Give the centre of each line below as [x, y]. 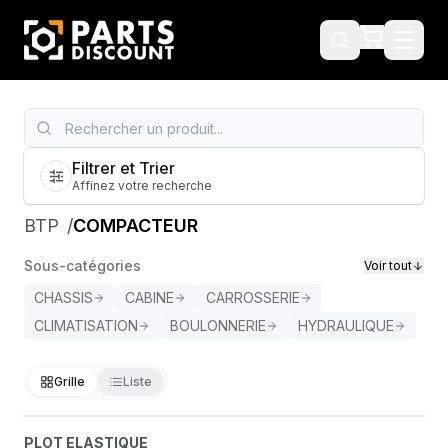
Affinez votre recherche [142, 185]
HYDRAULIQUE [346, 325]
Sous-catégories [82, 265]
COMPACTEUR [135, 225]
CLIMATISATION [86, 325]
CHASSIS [63, 297]
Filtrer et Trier [123, 168]
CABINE [149, 297]
